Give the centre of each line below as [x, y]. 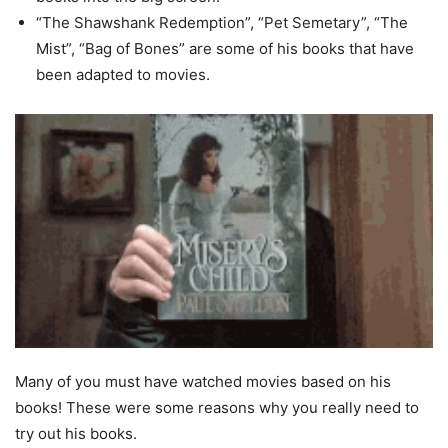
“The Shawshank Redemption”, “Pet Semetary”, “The [222, 23]
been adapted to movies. [123, 75]
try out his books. [76, 433]
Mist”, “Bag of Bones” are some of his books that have [225, 49]
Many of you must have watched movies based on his [203, 381]
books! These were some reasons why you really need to [217, 407]
